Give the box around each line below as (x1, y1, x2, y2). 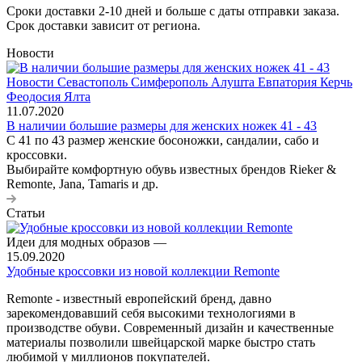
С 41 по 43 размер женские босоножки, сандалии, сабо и (6, 133, 319, 147)
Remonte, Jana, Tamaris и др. (6, 176, 158, 191)
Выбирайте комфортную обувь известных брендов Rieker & (6, 162, 336, 176)
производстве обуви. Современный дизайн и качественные (6, 320, 334, 335)
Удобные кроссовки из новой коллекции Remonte (6, 263, 280, 278)
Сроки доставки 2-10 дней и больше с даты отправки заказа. (6, 3, 339, 18)
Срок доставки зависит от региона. (6, 18, 200, 32)
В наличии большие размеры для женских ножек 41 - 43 (6, 118, 317, 133)
